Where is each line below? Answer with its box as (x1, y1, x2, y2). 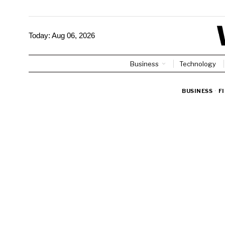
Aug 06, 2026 (52, 31, 95, 40)
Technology (179, 59, 216, 68)
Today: (29, 31, 52, 40)
